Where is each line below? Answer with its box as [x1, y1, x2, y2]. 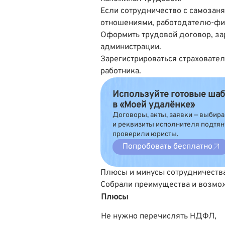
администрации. [100, 42, 161, 52]
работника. [100, 66, 141, 76]
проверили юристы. [113, 130, 178, 139]
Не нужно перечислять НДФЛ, [101, 211, 216, 221]
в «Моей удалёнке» [113, 99, 195, 111]
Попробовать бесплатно [123, 141, 212, 152]
